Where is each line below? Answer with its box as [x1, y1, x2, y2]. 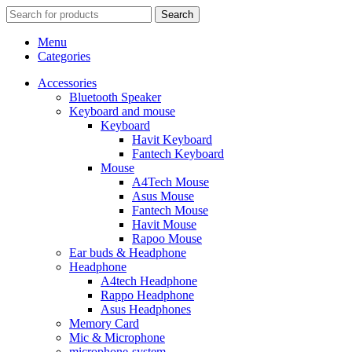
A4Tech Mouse [132, 175, 209, 189]
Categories [38, 49, 90, 64]
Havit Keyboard [132, 133, 212, 147]
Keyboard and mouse [69, 104, 175, 119]
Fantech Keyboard [132, 147, 224, 161]
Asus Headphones [101, 302, 191, 317]
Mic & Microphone [69, 331, 165, 345]
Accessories [38, 76, 97, 90]
